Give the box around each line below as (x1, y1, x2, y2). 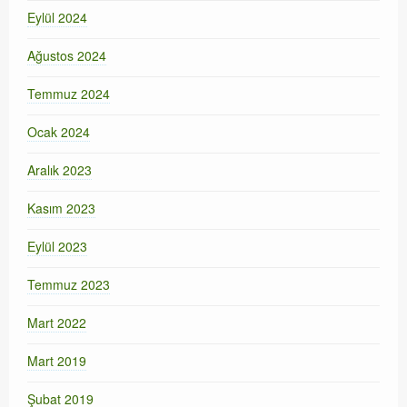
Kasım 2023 (27, 199, 95, 217)
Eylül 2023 (27, 237, 87, 255)
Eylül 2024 (27, 8, 87, 26)
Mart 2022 (27, 313, 86, 332)
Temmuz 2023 (27, 275, 110, 293)
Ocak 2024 (27, 123, 90, 141)
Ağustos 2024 (27, 46, 106, 65)
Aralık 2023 (27, 161, 92, 179)
